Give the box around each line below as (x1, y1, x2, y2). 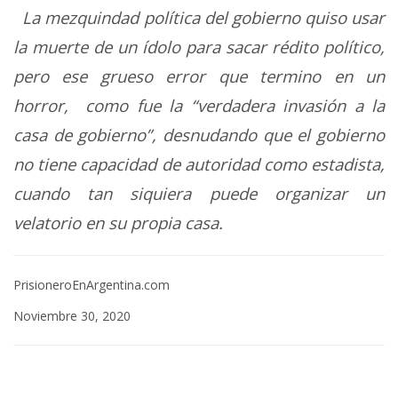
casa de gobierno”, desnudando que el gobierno (13, 123, 385, 146)
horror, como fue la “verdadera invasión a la (13, 93, 385, 116)
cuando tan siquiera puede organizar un (13, 181, 385, 204)
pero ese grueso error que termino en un (13, 64, 385, 87)
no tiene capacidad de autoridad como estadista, (13, 152, 385, 175)
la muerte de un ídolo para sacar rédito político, (13, 35, 385, 58)
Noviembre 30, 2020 (13, 306, 131, 324)
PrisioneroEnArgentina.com (13, 275, 170, 293)
